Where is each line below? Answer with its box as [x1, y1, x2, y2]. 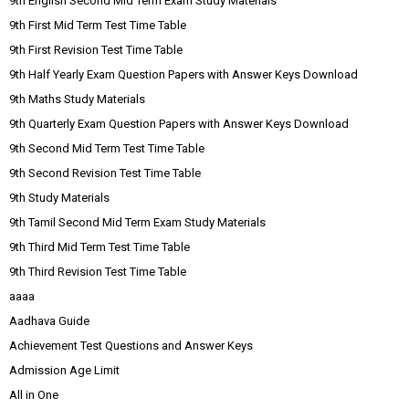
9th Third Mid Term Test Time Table [9, 240, 190, 254]
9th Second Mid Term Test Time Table [9, 142, 204, 155]
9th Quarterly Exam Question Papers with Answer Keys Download [9, 117, 349, 131]
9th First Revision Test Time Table [9, 43, 183, 57]
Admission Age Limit [9, 363, 120, 377]
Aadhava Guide [9, 314, 89, 328]
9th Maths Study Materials [9, 92, 145, 106]
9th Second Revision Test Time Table [9, 166, 201, 180]
